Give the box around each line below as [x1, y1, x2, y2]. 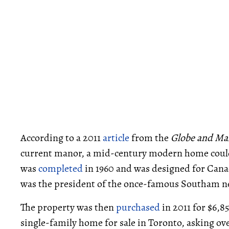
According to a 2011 [20, 131, 103, 145]
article [103, 131, 129, 145]
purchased [116, 200, 160, 214]
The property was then [20, 200, 116, 214]
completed [38, 162, 83, 175]
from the [129, 131, 171, 145]
